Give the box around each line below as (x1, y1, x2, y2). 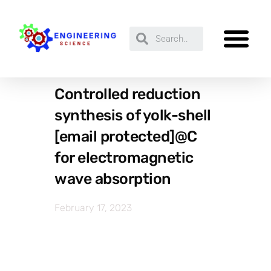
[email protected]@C (54, 127, 197, 145)
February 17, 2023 (54, 201, 132, 214)
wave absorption (54, 169, 171, 188)
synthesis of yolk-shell (54, 106, 211, 124)
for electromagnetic (54, 148, 194, 166)
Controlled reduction (54, 85, 200, 103)
